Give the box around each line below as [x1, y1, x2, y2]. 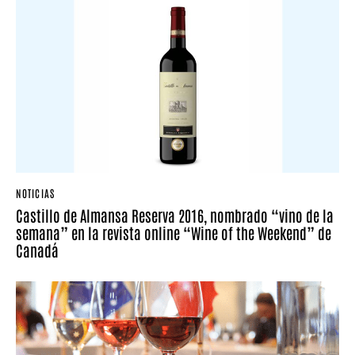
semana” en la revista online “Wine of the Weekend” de [16, 223, 331, 243]
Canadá [16, 240, 59, 261]
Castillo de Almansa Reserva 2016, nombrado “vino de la [16, 205, 334, 226]
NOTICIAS [16, 185, 55, 200]
